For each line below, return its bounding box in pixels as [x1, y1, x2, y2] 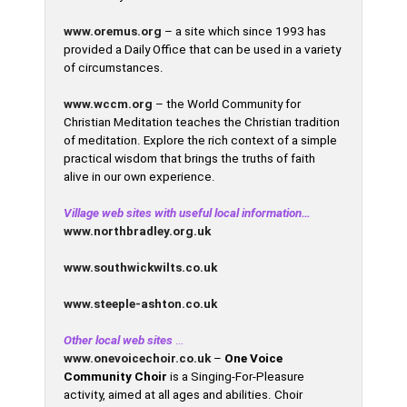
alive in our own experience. [64, 170, 216, 184]
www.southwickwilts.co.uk [64, 261, 218, 274]
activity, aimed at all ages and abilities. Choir [64, 388, 303, 402]
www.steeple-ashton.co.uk [64, 297, 218, 311]
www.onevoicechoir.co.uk [64, 352, 212, 365]
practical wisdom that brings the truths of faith [64, 152, 316, 165]
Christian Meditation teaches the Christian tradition [64, 115, 341, 129]
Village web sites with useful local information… [64, 206, 312, 220]
